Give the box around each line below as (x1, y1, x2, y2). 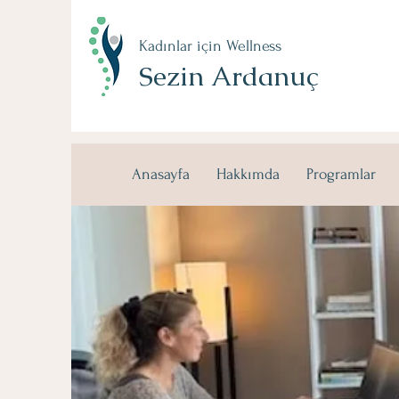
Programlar (306, 165, 376, 183)
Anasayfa (132, 165, 190, 183)
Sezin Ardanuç (139, 59, 319, 94)
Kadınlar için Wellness (139, 37, 281, 54)
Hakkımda (216, 165, 280, 183)
